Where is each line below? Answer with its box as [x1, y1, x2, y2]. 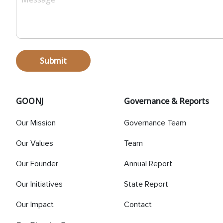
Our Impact [16, 200, 54, 209]
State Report [124, 180, 169, 188]
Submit [40, 55, 67, 66]
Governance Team [124, 118, 187, 127]
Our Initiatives [16, 180, 63, 188]
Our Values [16, 139, 53, 147]
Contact [124, 200, 152, 209]
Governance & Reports [124, 95, 210, 107]
